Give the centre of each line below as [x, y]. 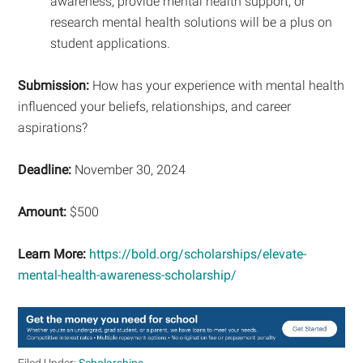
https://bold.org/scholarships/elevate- [198, 254]
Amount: [43, 211]
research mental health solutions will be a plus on [192, 22]
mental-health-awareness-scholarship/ [128, 275]
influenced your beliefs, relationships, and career [155, 106]
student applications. [111, 43]
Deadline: [45, 169]
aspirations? [53, 127]
